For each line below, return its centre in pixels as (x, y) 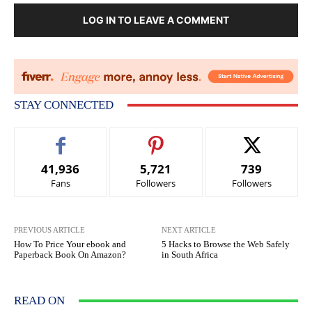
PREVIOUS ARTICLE (49, 230)
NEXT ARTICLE (189, 230)
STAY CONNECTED (64, 105)
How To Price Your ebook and (70, 244)
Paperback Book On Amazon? (70, 255)
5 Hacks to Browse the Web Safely (226, 244)
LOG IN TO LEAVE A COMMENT (156, 20)
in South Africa (190, 255)
